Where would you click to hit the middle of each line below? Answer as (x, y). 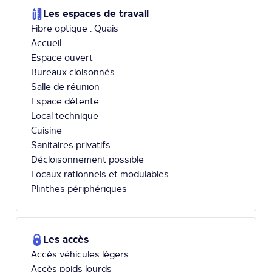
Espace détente (65, 101)
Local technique (65, 116)
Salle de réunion (65, 87)
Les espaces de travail (96, 14)
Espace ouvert (62, 57)
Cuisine (46, 130)
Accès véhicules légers (80, 254)
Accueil (46, 43)
